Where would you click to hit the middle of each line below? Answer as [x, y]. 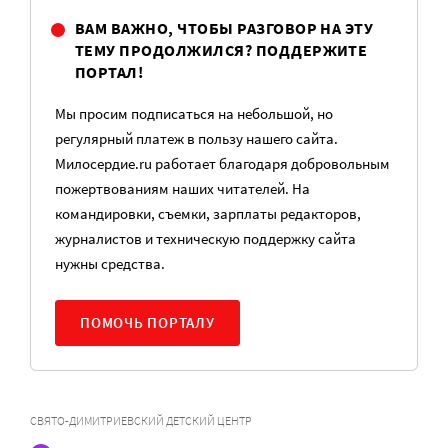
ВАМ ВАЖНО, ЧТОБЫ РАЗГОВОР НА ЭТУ [224, 28]
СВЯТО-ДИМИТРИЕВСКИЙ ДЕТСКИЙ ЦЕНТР [141, 420]
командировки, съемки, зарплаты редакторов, [208, 213]
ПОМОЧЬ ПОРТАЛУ [147, 322]
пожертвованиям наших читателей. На [182, 188]
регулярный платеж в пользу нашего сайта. [196, 138]
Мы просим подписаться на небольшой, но [194, 113]
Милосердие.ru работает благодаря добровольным [222, 163]
